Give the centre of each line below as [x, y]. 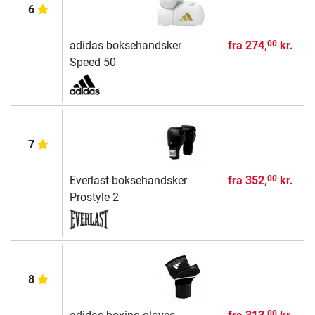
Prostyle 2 [94, 197]
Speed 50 [92, 62]
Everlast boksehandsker [128, 180]
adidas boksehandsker [125, 45]
